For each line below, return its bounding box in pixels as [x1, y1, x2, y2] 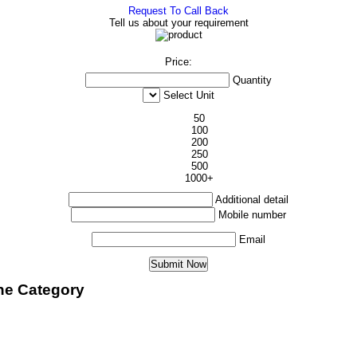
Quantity [233, 74, 272, 86]
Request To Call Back [128, 5, 229, 17]
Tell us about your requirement [108, 17, 249, 29]
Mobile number [218, 209, 286, 221]
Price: [165, 56, 192, 68]
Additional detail [215, 194, 288, 206]
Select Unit [163, 89, 214, 101]
